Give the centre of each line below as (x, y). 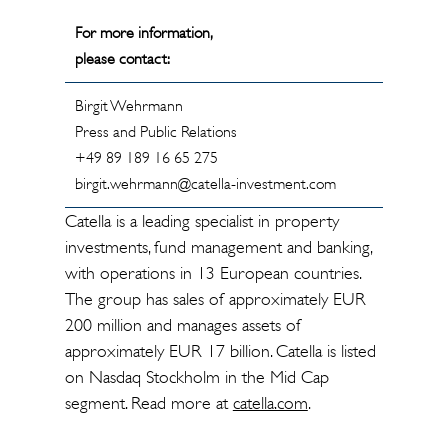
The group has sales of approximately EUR (215, 299)
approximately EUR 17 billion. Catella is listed (220, 351)
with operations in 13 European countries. (212, 273)
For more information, (143, 32)
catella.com (270, 403)
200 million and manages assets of (182, 325)
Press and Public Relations (155, 131)
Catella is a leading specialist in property (201, 221)
